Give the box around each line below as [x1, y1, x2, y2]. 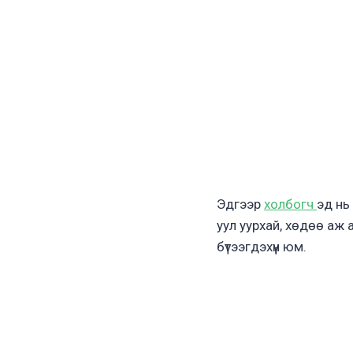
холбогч [264, 196, 317, 212]
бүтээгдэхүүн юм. [217, 239, 307, 255]
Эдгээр [217, 196, 264, 212]
